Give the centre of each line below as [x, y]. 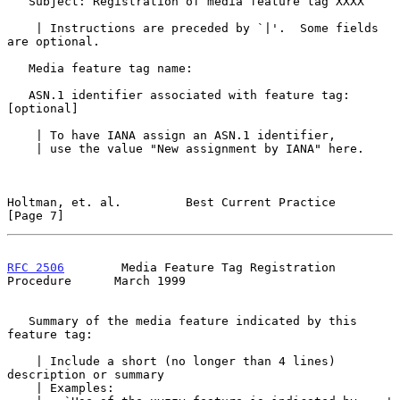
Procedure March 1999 [96, 280]
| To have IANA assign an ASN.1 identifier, [21, 135]
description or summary [86, 374]
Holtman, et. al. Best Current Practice [171, 202]
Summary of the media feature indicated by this [18, 321]
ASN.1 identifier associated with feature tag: [18, 95]
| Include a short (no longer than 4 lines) [21, 361]
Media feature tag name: [18, 68]
